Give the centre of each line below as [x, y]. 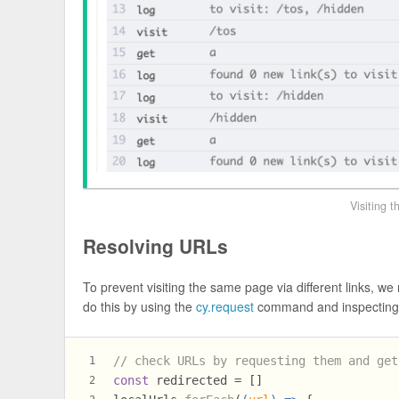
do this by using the [140, 306]
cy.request [225, 306]
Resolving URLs [156, 245]
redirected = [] [206, 381]
